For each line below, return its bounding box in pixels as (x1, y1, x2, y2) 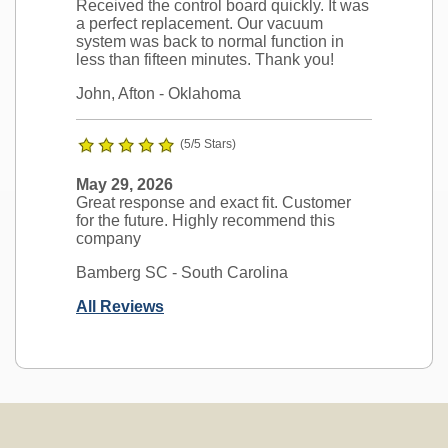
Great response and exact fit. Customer (76, 193, 351, 211)
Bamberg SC (76, 263, 168, 281)
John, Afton (76, 84, 155, 102)
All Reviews (76, 297, 164, 315)
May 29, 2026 (76, 175, 173, 193)
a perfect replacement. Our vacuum (76, 14, 323, 32)
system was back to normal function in (76, 32, 344, 50)
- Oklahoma (155, 84, 241, 102)
